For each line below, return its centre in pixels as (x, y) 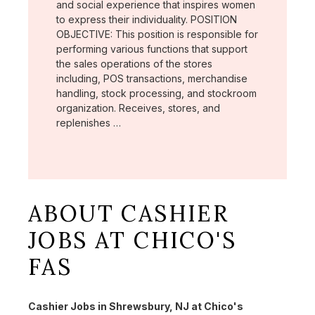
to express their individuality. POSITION (147, 19)
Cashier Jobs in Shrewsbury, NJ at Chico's (136, 307)
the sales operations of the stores (134, 63)
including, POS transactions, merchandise (152, 78)
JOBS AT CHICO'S (132, 240)
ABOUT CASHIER (129, 213)
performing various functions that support (152, 49)
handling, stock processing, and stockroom (156, 93)
